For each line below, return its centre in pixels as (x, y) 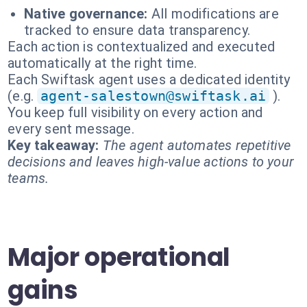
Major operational (119, 257)
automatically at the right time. (102, 63)
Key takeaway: (53, 145)
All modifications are (215, 14)
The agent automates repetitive (197, 145)
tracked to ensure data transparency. (137, 30)
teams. (28, 178)
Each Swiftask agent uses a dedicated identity (149, 79)
